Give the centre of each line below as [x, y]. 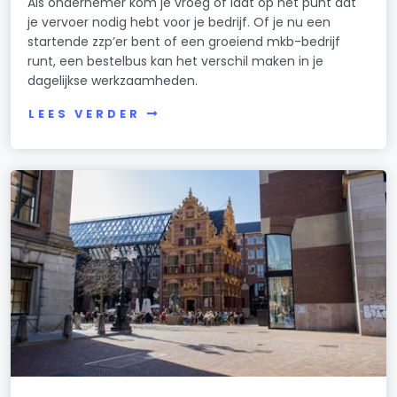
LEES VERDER [85, 114]
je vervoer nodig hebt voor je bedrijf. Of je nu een [179, 23]
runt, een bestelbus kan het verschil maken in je [176, 62]
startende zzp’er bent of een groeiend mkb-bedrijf [184, 42]
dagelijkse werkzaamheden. [113, 81]
